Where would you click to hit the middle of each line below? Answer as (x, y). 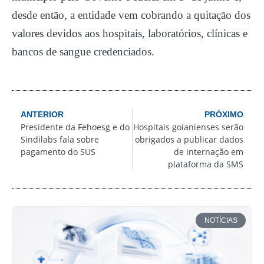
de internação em (209, 151)
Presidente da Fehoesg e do (75, 127)
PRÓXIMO (224, 114)
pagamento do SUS (58, 151)
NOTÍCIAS (221, 220)
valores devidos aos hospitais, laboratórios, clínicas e (130, 33)
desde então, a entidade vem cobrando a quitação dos (131, 15)
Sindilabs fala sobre (60, 139)
